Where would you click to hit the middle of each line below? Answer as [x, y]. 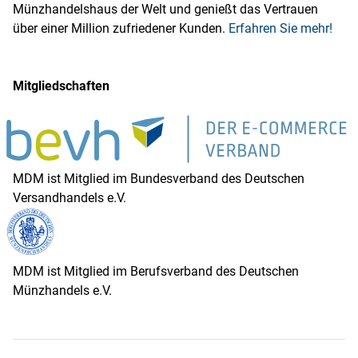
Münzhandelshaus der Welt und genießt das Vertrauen [165, 9]
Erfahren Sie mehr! [280, 28]
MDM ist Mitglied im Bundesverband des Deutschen [159, 179]
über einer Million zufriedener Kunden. [121, 28]
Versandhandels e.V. [70, 198]
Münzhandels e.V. [62, 290]
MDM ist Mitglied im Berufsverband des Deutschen [156, 271]
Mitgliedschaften [61, 86]
